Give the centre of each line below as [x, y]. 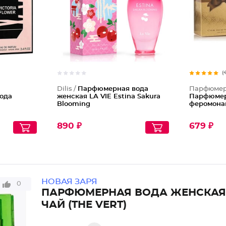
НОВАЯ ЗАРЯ [69, 182]
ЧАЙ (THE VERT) [84, 205]
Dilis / [67, 89]
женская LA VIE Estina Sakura [108, 97]
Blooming [73, 104]
